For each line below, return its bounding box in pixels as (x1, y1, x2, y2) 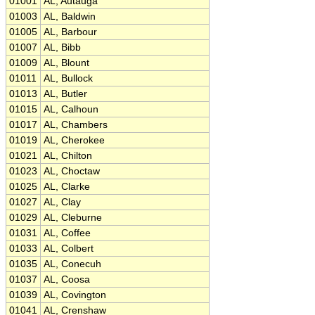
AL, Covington (44, 290, 106, 300)
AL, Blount (44, 58, 89, 68)
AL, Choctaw (44, 166, 100, 176)
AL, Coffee (44, 228, 91, 238)
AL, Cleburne (44, 212, 102, 223)
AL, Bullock (44, 73, 93, 84)
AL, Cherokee (44, 135, 105, 146)
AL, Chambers (44, 120, 108, 130)
